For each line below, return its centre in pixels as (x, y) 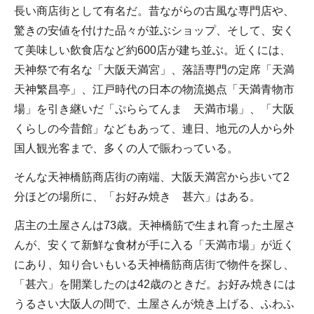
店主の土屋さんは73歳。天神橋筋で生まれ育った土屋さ (155, 225)
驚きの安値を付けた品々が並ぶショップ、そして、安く (154, 30)
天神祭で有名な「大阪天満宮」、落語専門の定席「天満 (154, 70)
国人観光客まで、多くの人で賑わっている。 (126, 148)
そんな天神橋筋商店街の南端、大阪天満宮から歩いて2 (152, 177)
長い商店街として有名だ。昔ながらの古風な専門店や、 (154, 11)
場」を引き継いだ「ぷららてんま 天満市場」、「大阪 (154, 109)
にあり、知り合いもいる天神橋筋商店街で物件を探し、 (154, 264)
